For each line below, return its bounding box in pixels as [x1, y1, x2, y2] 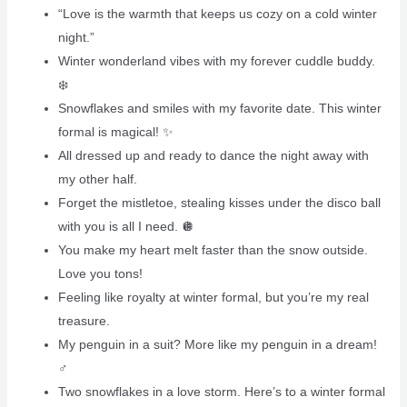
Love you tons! [57, 265, 143, 281]
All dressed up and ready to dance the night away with [57, 147, 369, 163]
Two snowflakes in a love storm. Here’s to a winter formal [57, 383, 385, 399]
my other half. [57, 171, 137, 186]
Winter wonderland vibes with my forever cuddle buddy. [57, 53, 375, 68]
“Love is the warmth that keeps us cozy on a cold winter [57, 5, 377, 21]
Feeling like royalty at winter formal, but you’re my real [57, 289, 369, 304]
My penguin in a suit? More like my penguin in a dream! [57, 336, 377, 352]
